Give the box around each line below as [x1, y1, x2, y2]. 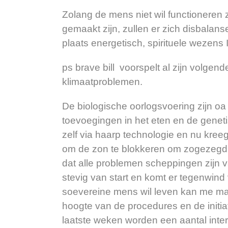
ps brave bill [62, 62, 120, 73]
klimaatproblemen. [62, 76, 142, 87]
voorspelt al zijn [120, 62, 187, 73]
